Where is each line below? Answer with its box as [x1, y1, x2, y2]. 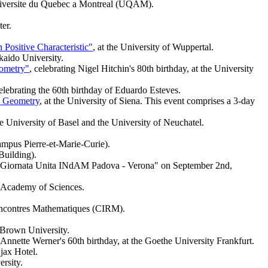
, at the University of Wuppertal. [93, 42, 214, 53]
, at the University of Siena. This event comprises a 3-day [39, 96, 255, 106]
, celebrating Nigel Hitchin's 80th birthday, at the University [29, 63, 254, 74]
